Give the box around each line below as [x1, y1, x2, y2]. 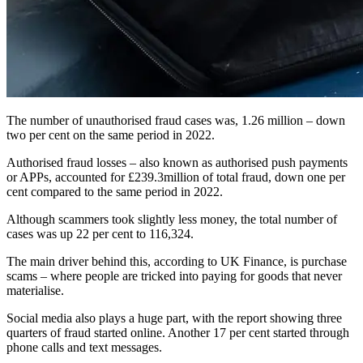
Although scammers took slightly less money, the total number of [6, 212, 337, 227]
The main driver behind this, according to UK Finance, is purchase [6, 254, 347, 269]
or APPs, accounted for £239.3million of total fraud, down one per [6, 170, 345, 185]
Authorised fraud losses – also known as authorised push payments [6, 156, 348, 170]
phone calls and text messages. [6, 340, 162, 355]
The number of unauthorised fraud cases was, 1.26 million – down [6, 113, 345, 128]
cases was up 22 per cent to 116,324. [6, 227, 194, 241]
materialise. [6, 284, 64, 298]
